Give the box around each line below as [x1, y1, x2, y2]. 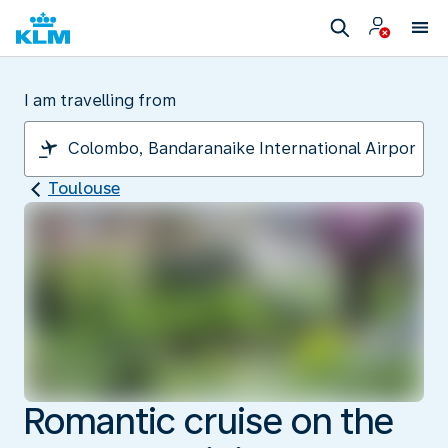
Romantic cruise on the [24, 399, 394, 443]
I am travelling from [24, 91, 176, 110]
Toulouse [48, 179, 120, 198]
